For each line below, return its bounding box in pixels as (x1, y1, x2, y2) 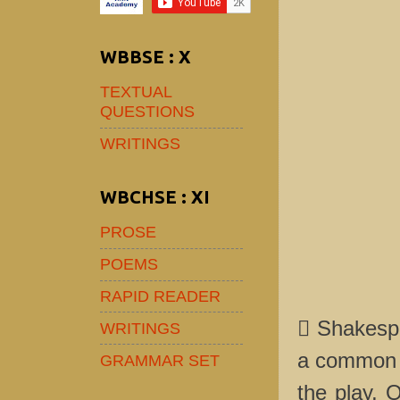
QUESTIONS (100, 102, 195, 121)
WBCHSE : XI (100, 186, 210, 207)
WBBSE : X (100, 46, 191, 67)
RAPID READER (100, 286, 221, 305)
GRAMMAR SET (100, 350, 220, 370)
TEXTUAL (100, 82, 171, 102)
